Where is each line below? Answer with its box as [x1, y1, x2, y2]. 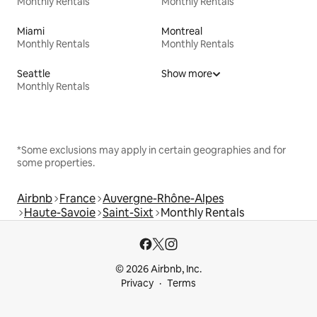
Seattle [17, 67, 50, 80]
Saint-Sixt [103, 204, 154, 220]
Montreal [161, 24, 202, 38]
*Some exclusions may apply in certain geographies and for [17, 143, 286, 156]
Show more [161, 67, 212, 80]
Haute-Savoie [24, 204, 96, 220]
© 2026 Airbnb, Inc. [115, 263, 202, 275]
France [59, 190, 96, 206]
